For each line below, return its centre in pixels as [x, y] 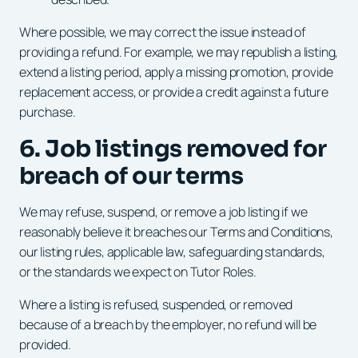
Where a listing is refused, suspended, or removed [156, 304]
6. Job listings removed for [173, 148]
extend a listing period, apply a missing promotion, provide [176, 72]
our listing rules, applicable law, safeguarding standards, [172, 251]
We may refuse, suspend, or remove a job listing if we [163, 211]
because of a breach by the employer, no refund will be [168, 324]
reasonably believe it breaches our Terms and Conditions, [176, 231]
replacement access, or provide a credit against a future [174, 91]
